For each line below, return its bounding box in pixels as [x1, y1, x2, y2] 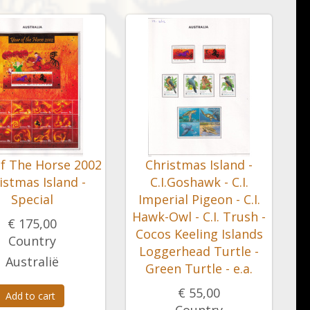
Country [8, 232, 56, 249]
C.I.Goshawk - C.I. [149, 174, 248, 190]
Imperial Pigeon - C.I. [138, 191, 260, 208]
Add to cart [6, 289, 55, 302]
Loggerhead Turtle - [139, 243, 259, 259]
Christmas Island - [145, 156, 253, 173]
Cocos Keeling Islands [135, 226, 263, 242]
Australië [6, 253, 59, 270]
